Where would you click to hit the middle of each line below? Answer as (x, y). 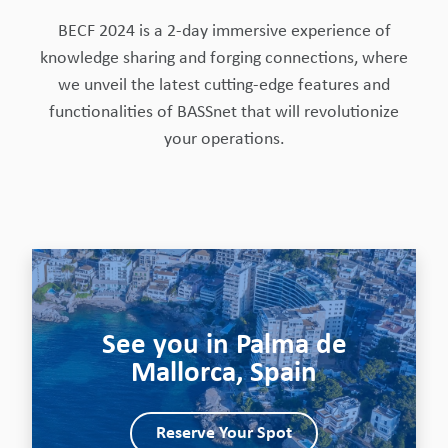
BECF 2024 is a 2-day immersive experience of (224, 31)
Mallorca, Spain (224, 373)
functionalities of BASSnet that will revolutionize (224, 112)
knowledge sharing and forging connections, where (224, 58)
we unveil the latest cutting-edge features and (224, 85)
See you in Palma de (224, 345)
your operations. (224, 139)
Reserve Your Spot (224, 433)
